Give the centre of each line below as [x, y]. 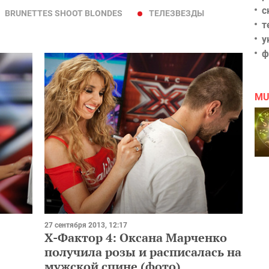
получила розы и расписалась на [143, 252]
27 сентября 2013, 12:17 [86, 225]
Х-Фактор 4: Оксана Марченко [136, 237]
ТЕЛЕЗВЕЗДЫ [177, 13]
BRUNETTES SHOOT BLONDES [64, 13]
